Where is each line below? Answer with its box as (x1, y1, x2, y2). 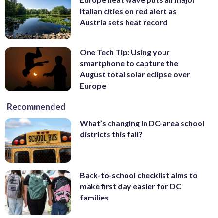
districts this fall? (80, 129, 143, 139)
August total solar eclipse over (80, 69, 190, 79)
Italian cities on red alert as (80, 6, 177, 16)
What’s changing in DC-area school (80, 118, 204, 128)
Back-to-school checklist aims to (80, 170, 198, 180)
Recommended (7, 101, 66, 112)
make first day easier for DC (80, 182, 181, 191)
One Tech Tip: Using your (80, 47, 170, 56)
